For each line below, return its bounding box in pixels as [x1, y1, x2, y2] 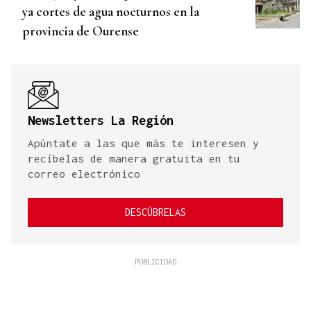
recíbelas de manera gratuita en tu [28, 152, 240, 165]
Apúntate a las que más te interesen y [28, 137, 259, 150]
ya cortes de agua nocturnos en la [22, 3, 199, 20]
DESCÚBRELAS [125, 206, 186, 219]
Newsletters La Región [28, 113, 174, 128]
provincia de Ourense [22, 23, 139, 40]
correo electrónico [28, 167, 140, 180]
